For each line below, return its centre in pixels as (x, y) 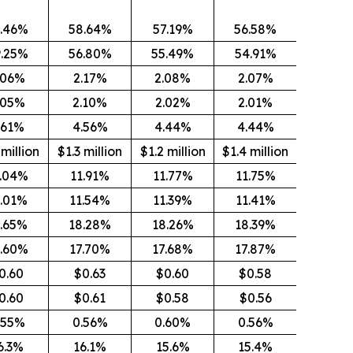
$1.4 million (255, 151)
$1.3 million (90, 151)
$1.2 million (173, 151)
